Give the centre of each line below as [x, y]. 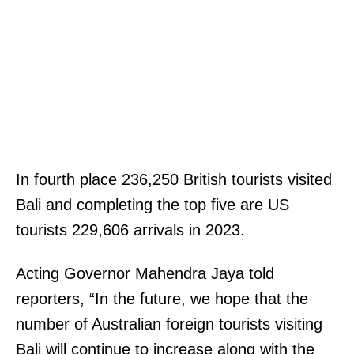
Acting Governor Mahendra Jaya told [145, 273]
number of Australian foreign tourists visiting [169, 324]
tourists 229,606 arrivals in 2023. [133, 230]
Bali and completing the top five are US [153, 204]
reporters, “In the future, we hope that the [162, 298]
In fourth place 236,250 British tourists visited [174, 179]
